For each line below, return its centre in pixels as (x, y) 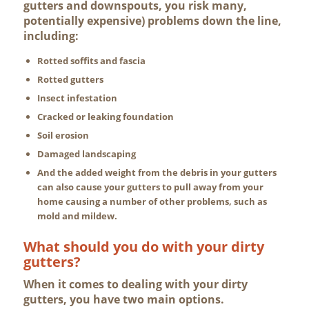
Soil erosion (63, 136)
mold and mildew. (77, 216)
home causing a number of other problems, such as (152, 202)
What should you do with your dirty (143, 247)
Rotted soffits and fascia (91, 61)
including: (51, 36)
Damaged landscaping (86, 154)
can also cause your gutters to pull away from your (150, 187)
